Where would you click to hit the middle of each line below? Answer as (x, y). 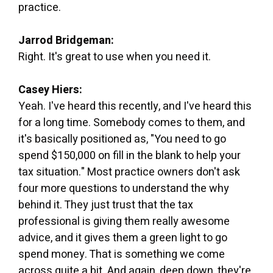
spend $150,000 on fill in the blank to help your (129, 155)
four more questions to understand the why (124, 188)
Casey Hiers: (50, 90)
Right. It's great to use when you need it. (115, 57)
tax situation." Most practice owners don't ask (129, 172)
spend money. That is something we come (122, 254)
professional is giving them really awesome (124, 221)
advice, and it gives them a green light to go (123, 238)
